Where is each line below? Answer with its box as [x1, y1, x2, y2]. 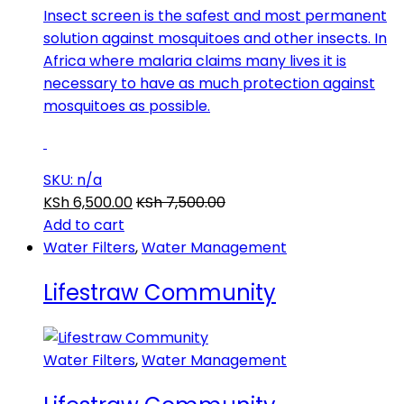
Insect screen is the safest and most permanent [43, 5, 387, 27]
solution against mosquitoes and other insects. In [43, 28, 387, 50]
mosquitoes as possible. [43, 96, 210, 117]
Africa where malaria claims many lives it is [43, 50, 346, 72]
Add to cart [43, 215, 124, 236]
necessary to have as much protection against [43, 73, 375, 95]
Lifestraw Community [43, 278, 276, 308]
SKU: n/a [43, 170, 102, 191]
